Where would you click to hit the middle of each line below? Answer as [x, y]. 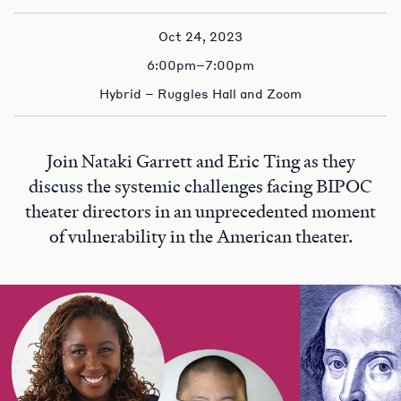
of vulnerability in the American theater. [200, 236]
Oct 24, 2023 [200, 36]
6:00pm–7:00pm [200, 64]
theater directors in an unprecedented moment [200, 211]
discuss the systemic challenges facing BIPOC [200, 186]
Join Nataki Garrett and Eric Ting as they [200, 161]
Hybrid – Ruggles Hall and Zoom [200, 93]
